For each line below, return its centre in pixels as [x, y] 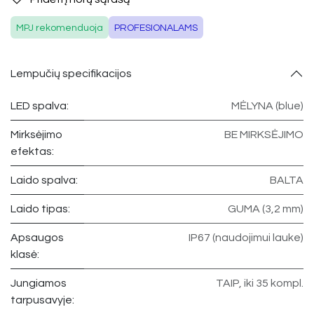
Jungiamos [39, 284]
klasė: [25, 255]
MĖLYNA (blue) [267, 106]
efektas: [32, 152]
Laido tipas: [40, 209]
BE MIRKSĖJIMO [264, 135]
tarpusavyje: [42, 300]
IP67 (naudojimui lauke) [246, 238]
